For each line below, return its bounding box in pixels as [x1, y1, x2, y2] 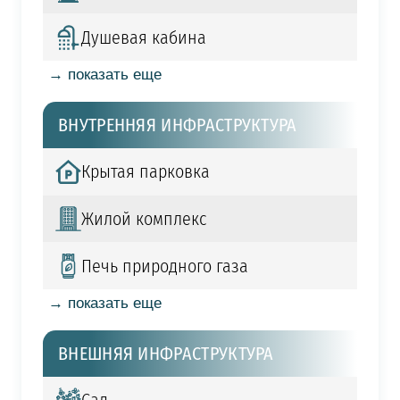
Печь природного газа [80, 253, 248, 279]
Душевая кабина [80, 24, 206, 50]
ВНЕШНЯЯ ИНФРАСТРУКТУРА [58, 340, 274, 367]
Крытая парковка [80, 159, 210, 185]
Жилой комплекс [80, 206, 206, 232]
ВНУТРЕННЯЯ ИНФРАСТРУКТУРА [58, 111, 297, 137]
